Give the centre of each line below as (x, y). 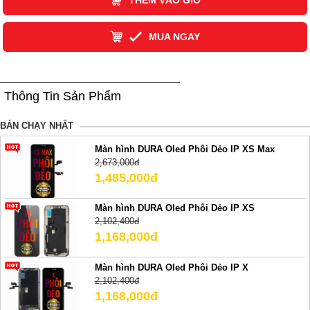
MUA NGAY (174, 37)
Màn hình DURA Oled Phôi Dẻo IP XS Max (184, 149)
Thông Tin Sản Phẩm (63, 96)
